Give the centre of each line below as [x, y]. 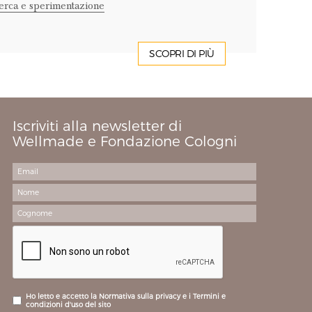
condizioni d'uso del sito [68, 305]
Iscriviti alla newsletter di [97, 126]
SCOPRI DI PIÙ [182, 54]
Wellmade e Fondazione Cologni [124, 141]
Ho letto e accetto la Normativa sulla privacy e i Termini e [125, 296]
